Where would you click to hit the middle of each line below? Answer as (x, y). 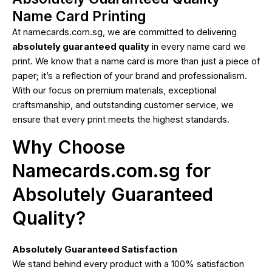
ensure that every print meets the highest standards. (121, 119)
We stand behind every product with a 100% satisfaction (128, 264)
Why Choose (69, 147)
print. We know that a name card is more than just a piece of (136, 61)
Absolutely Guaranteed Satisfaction (95, 250)
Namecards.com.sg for (111, 171)
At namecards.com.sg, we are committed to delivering (124, 32)
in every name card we (198, 46)
